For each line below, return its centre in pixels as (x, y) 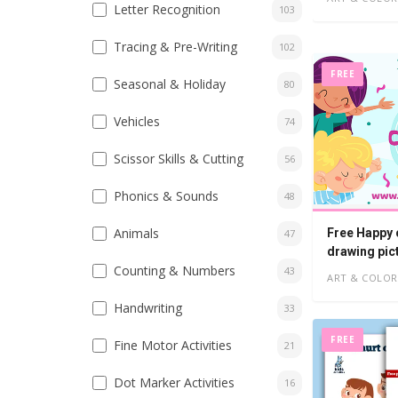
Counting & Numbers (175, 271)
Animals (136, 233)
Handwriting (148, 308)
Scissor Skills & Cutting (179, 159)
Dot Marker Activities (174, 382)
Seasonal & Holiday (170, 84)
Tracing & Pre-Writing (175, 47)
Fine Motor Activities (173, 345)
